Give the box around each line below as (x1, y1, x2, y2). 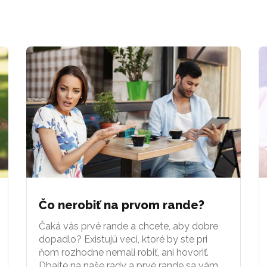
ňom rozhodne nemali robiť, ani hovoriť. (39, 246, 209, 258)
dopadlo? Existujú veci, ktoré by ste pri (39, 233, 207, 245)
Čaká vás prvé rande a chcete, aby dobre (39, 220, 218, 232)
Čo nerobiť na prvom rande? (39, 197, 204, 212)
